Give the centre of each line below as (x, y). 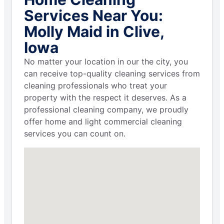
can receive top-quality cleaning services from (112, 74)
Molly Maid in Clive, (94, 32)
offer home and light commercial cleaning (103, 122)
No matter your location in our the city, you (106, 62)
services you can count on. (75, 134)
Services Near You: (93, 16)
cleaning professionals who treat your (95, 86)
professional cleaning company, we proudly (106, 110)
